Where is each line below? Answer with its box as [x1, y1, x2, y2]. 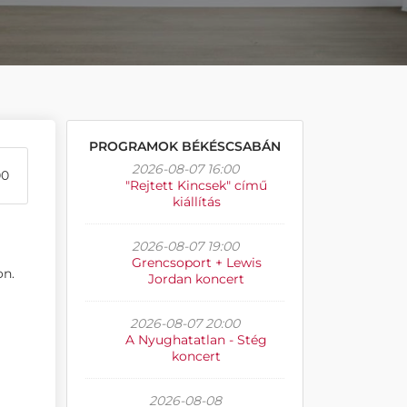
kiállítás [172, 194, 221, 210]
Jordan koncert [148, 271, 244, 287]
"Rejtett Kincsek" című [125, 177, 267, 194]
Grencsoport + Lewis [131, 254, 262, 271]
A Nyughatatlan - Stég [125, 332, 267, 348]
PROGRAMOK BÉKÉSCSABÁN [89, 138, 281, 154]
